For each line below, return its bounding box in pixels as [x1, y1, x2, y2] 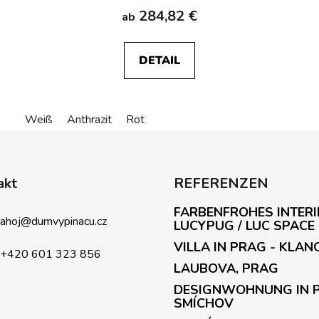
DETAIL [138, 52, 180, 68]
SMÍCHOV [174, 294, 234, 312]
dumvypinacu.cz [31, 213, 107, 229]
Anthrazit [67, 111, 113, 127]
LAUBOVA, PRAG [174, 259, 278, 277]
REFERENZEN [174, 173, 268, 193]
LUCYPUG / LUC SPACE [174, 216, 315, 234]
